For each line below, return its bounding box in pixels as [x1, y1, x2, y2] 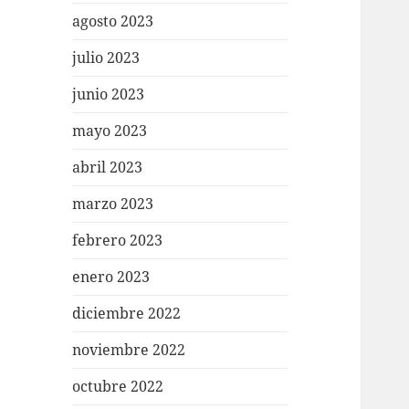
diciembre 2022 [72, 303, 182, 324]
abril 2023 [72, 157, 143, 178]
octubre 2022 [72, 376, 164, 397]
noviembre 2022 [72, 340, 186, 361]
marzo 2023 [72, 194, 154, 215]
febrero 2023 [72, 230, 163, 251]
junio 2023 [72, 84, 145, 105]
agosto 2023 [72, 11, 154, 32]
